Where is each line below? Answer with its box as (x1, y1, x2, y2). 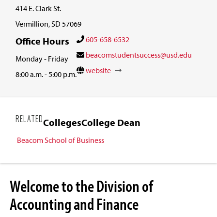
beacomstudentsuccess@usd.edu (86, 49, 192, 60)
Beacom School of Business (17, 135, 104, 145)
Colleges (43, 116, 82, 128)
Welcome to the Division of (10, 175, 153, 197)
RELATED (15, 112, 44, 124)
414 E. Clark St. (15, 3, 61, 13)
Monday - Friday (15, 53, 68, 63)
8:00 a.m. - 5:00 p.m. (15, 69, 77, 79)
